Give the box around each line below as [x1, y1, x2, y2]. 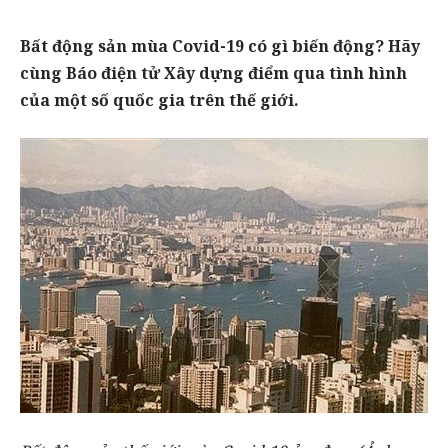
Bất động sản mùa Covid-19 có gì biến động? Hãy [20, 34, 420, 57]
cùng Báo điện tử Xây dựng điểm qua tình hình [20, 61, 407, 84]
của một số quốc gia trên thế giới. [20, 88, 299, 111]
